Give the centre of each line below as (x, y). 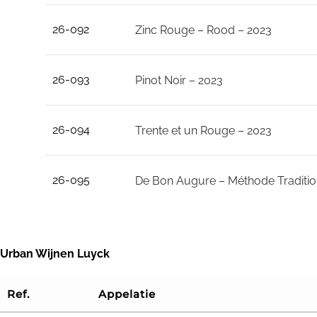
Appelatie (127, 294)
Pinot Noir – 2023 (179, 81)
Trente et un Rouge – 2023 (203, 131)
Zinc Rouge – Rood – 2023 (203, 30)
